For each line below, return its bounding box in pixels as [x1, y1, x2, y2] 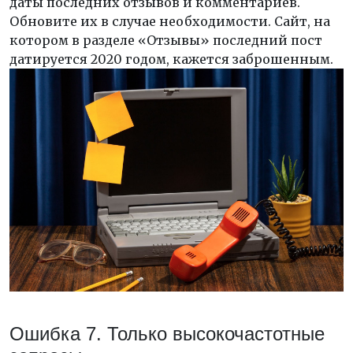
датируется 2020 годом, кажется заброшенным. [9, 51, 333, 68]
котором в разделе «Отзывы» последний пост [9, 32, 322, 49]
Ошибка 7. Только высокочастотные [9, 322, 325, 344]
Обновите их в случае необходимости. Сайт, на [9, 13, 330, 30]
